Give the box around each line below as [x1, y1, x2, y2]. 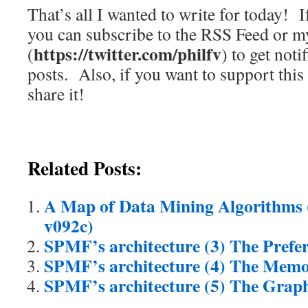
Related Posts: [27, 154, 142, 181]
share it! [27, 82, 85, 105]
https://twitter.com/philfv [34, 41, 221, 67]
